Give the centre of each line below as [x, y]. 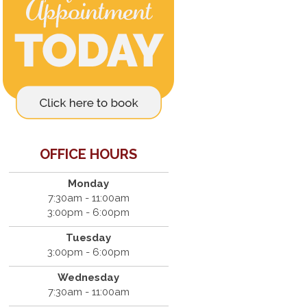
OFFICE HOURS [89, 154]
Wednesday [89, 278]
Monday [89, 184]
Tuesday [89, 238]
